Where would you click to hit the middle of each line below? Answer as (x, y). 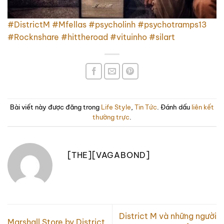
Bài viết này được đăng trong (55, 107)
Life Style (116, 107)
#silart (161, 37)
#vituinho (127, 37)
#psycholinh (112, 24)
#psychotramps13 (172, 24)
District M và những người (168, 216)
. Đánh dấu (174, 107)
